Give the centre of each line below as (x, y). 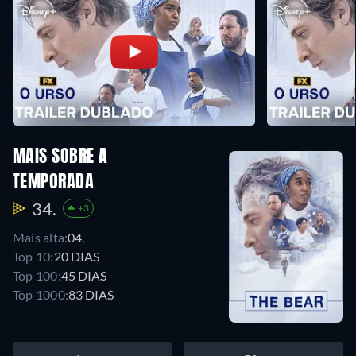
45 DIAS (83, 275)
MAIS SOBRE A (60, 157)
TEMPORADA (53, 182)
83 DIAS (91, 294)
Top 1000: (41, 294)
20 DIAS (76, 256)
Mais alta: (41, 237)
